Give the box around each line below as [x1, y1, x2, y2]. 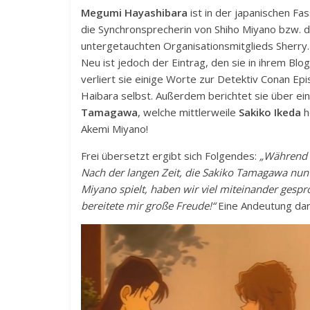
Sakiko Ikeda [239, 105, 301, 120]
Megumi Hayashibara [81, 6, 188, 20]
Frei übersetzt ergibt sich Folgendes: [81, 149, 259, 163]
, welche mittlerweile [138, 105, 239, 120]
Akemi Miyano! [81, 122, 148, 136]
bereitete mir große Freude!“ [81, 199, 215, 213]
